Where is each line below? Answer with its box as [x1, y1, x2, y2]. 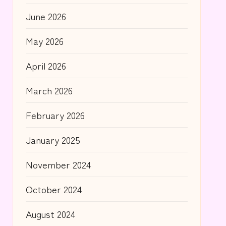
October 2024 [25, 182, 82, 196]
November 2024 [25, 157, 91, 171]
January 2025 [25, 132, 80, 146]
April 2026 [25, 58, 66, 72]
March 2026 [25, 83, 73, 97]
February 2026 [25, 107, 85, 122]
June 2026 [25, 9, 66, 23]
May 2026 [25, 33, 64, 47]
